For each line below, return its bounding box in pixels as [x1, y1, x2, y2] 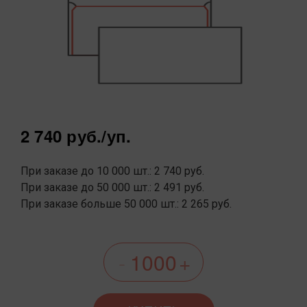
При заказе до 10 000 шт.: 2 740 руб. [21, 164, 204, 178]
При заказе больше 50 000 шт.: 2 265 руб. [21, 197, 232, 211]
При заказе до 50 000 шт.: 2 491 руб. [21, 181, 204, 195]
